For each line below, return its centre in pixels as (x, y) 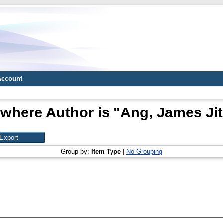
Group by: (76, 152)
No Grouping (144, 152)
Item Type (106, 152)
